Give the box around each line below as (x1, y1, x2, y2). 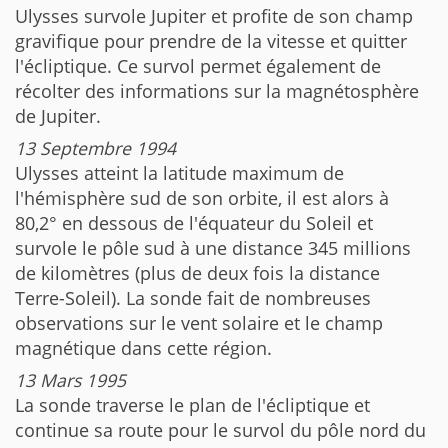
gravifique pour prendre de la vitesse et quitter (15, 28, 407, 53)
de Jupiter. (15, 103, 101, 128)
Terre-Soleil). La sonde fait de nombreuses (15, 285, 371, 310)
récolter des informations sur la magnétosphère (15, 78, 419, 103)
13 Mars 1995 (15, 367, 126, 392)
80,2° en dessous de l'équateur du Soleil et (15, 210, 373, 235)
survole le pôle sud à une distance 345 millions (15, 235, 411, 260)
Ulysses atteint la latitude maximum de (15, 160, 344, 185)
